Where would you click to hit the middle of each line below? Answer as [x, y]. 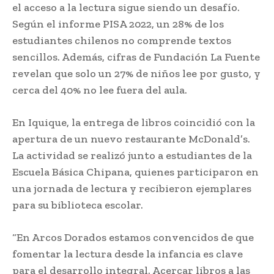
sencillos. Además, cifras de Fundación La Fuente [136, 57]
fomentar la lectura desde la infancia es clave [128, 254]
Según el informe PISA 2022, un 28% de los [118, 24]
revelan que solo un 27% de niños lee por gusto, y [136, 73]
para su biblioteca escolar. [78, 205]
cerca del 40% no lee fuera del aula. [100, 90]
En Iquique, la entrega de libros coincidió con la [134, 122]
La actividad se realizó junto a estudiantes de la [132, 155]
